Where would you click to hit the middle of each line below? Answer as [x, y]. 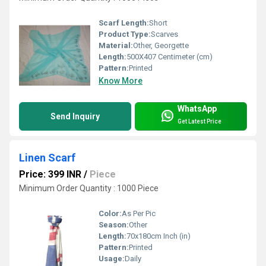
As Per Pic [139, 214]
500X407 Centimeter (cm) [170, 57]
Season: [114, 225]
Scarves [164, 34]
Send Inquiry [75, 117]
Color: [110, 214]
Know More [121, 81]
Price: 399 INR [50, 175]
